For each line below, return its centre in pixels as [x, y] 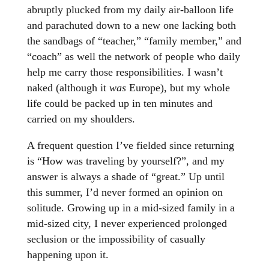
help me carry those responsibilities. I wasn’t [125, 72]
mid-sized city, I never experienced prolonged [127, 224]
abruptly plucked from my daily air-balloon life [130, 10]
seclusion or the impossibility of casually [116, 239]
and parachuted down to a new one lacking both [131, 26]
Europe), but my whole [178, 88]
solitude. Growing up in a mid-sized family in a [131, 208]
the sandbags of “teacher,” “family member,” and [134, 41]
